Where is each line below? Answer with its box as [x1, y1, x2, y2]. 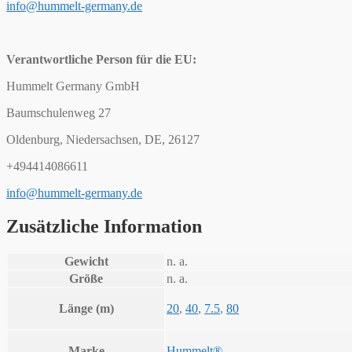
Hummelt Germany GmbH [6, 79, 140, 93]
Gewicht [64, 255, 108, 269]
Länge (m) [58, 302, 114, 316]
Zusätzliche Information [6, 215, 202, 236]
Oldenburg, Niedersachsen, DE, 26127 [6, 132, 200, 146]
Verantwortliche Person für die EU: [6, 52, 200, 66]
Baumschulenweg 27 [6, 105, 111, 119]
